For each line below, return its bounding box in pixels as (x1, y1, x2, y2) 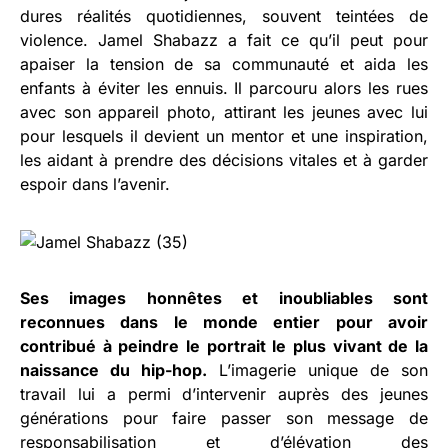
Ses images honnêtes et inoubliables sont (20, 287, 428, 308)
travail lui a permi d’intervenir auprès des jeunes (20, 383, 428, 404)
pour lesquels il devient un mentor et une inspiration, (20, 125, 428, 146)
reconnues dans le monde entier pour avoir (20, 311, 428, 332)
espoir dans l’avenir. (20, 173, 170, 194)
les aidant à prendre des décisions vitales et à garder (20, 149, 428, 170)
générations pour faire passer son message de (20, 407, 428, 428)
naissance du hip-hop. (20, 359, 207, 380)
